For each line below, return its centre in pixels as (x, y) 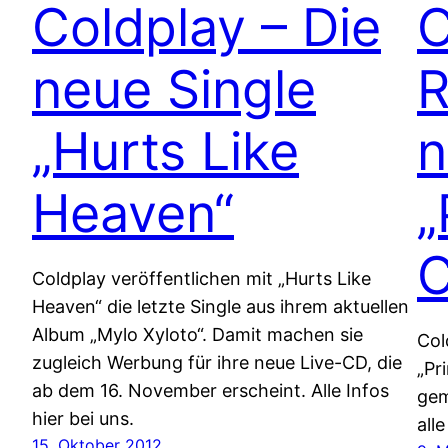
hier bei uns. (83, 418)
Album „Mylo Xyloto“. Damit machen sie (197, 334)
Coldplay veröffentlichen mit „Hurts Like (201, 278)
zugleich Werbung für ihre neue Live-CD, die (217, 362)
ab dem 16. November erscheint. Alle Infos (210, 390)
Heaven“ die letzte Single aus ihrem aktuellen (220, 306)
